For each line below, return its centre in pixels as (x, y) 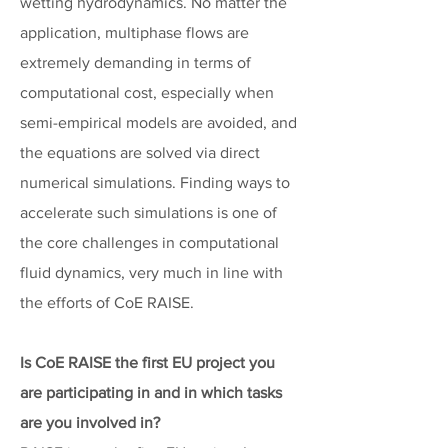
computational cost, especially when (147, 92)
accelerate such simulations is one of (148, 212)
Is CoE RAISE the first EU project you (147, 362)
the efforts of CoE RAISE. (107, 302)
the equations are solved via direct (140, 152)
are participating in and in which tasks (151, 392)
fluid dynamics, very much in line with (151, 272)
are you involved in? (90, 422)
